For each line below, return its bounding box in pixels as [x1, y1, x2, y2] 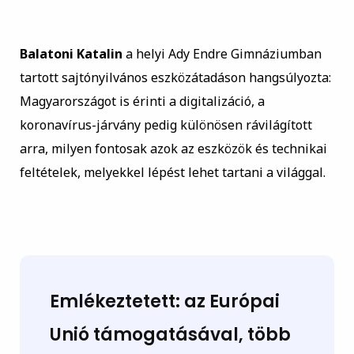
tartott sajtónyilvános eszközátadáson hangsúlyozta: [19, 69, 331, 87]
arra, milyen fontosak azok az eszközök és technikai [19, 140, 327, 158]
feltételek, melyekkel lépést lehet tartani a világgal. [19, 164, 326, 182]
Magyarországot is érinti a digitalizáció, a [19, 92, 265, 111]
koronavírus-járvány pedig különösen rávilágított [19, 116, 312, 134]
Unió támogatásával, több [49, 322, 291, 348]
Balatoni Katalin [19, 45, 122, 63]
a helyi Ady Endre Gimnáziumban [122, 45, 322, 63]
